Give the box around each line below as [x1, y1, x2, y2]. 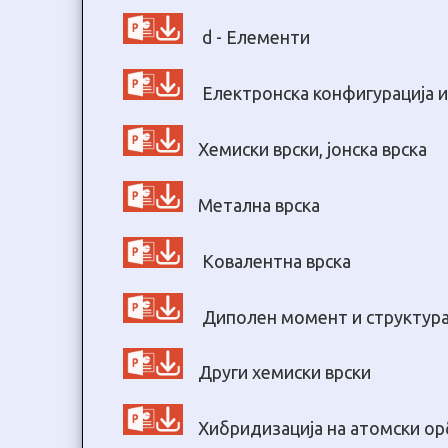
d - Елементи [198, 27, 310, 48]
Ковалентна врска [198, 250, 351, 271]
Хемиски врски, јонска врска [198, 138, 427, 159]
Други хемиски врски [198, 362, 371, 383]
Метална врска [198, 194, 320, 215]
